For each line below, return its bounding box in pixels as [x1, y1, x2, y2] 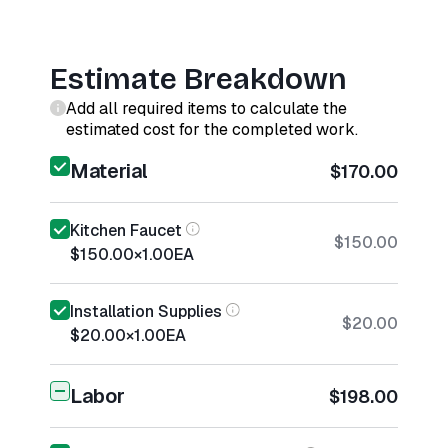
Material [70, 158, 148, 184]
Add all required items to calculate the [66, 98, 347, 119]
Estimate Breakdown [50, 61, 347, 97]
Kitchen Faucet [70, 220, 182, 241]
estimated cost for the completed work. [66, 119, 358, 140]
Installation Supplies [70, 301, 222, 322]
